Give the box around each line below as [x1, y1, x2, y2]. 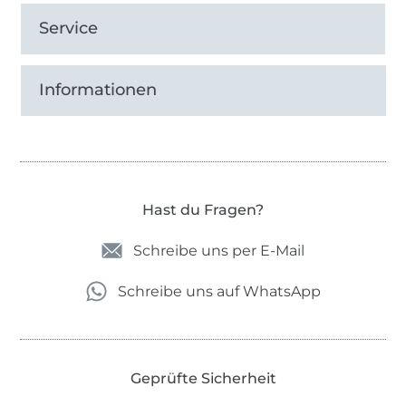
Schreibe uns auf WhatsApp [117, 283, 321, 301]
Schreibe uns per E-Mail [133, 242, 304, 260]
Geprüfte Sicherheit [130, 370, 276, 388]
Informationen [39, 80, 158, 101]
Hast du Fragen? [142, 201, 264, 219]
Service [39, 18, 99, 39]
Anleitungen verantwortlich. [34, 6, 237, 24]
